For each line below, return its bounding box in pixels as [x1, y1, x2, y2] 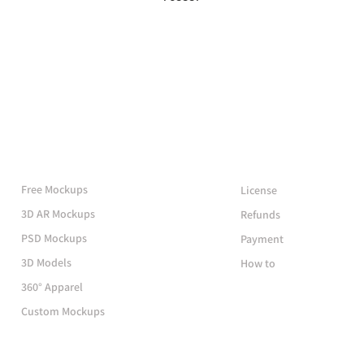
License [240, 183, 277, 197]
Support [238, 144, 314, 167]
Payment [240, 232, 284, 246]
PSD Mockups [20, 231, 87, 245]
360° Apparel [20, 279, 83, 294]
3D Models [20, 255, 71, 270]
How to [240, 256, 275, 271]
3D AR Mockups [20, 206, 95, 221]
